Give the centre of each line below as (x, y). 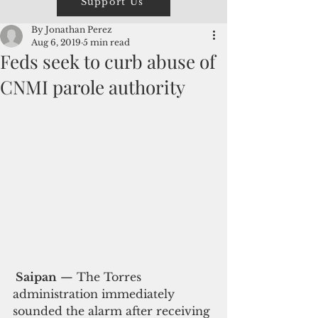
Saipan (36, 277)
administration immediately (95, 294)
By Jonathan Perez (72, 29)
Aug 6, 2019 (56, 42)
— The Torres (101, 277)
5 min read (106, 42)
